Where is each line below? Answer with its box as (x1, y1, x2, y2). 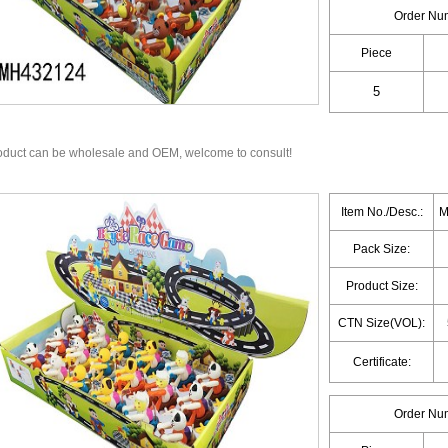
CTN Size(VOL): (338, 316, 425, 330)
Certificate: (352, 355, 411, 369)
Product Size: (345, 279, 418, 293)
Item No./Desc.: (340, 205, 423, 219)
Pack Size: (353, 242, 410, 256)
